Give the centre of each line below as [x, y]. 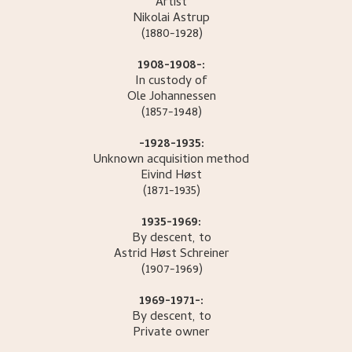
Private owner [172, 334]
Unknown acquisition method [172, 161]
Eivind [157, 176]
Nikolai [152, 19]
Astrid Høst [145, 255]
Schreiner [204, 255]
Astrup [192, 19]
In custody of [172, 82]
